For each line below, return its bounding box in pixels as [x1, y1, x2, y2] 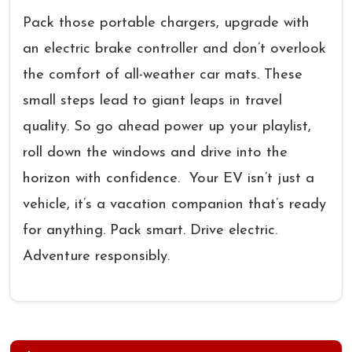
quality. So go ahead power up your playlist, [23, 119, 311, 134]
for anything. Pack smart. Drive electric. [23, 223, 277, 238]
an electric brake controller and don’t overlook [23, 42, 326, 57]
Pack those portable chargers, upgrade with [23, 16, 310, 31]
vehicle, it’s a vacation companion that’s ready [23, 197, 326, 212]
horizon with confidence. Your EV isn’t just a [23, 171, 314, 186]
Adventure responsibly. [23, 249, 170, 264]
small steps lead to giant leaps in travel [23, 93, 282, 108]
